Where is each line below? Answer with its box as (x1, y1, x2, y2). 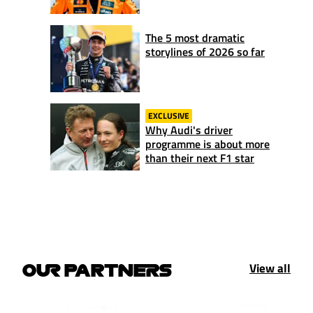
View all (249, 259, 291, 277)
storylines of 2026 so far (145, 43, 265, 60)
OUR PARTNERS (22, 261, 172, 278)
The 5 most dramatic (145, 29, 245, 46)
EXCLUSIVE (148, 108, 189, 122)
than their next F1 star (145, 149, 254, 166)
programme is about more (145, 135, 270, 152)
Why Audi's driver (145, 121, 233, 138)
